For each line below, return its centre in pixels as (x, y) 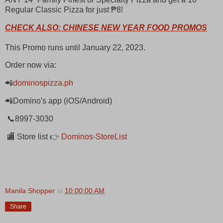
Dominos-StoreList (94, 136)
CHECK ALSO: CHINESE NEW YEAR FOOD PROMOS (106, 27)
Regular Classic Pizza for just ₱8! (64, 9)
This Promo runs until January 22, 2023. (76, 47)
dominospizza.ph (43, 83)
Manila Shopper (30, 191)
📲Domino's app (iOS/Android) (58, 101)
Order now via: (31, 65)
